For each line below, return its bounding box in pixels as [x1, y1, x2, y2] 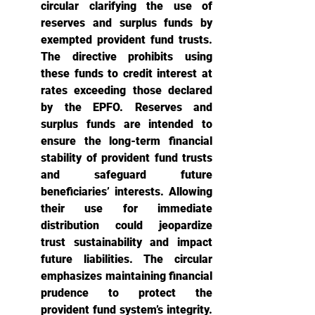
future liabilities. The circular [41, 252, 212, 266]
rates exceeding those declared [41, 84, 212, 97]
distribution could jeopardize [41, 219, 212, 232]
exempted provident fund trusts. [41, 33, 212, 46]
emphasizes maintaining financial [41, 269, 212, 283]
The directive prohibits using [41, 50, 212, 63]
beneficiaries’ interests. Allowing [41, 185, 212, 198]
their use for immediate [41, 202, 212, 215]
